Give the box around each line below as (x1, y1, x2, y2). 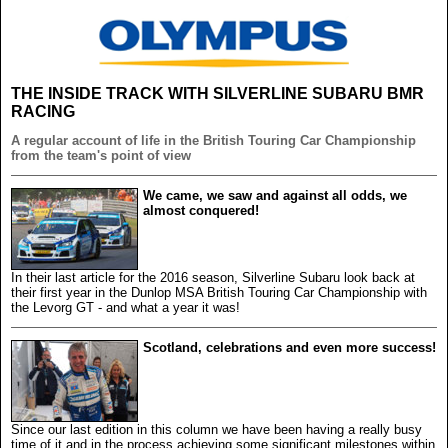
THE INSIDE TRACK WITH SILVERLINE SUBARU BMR (11, 84, 424, 102)
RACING (11, 102, 75, 120)
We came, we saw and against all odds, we (143, 187, 407, 203)
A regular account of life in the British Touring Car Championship (11, 132, 416, 148)
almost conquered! (143, 202, 259, 218)
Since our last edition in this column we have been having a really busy (11, 421, 422, 437)
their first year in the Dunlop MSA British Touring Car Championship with (11, 284, 427, 300)
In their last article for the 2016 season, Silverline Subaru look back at (11, 269, 415, 285)
